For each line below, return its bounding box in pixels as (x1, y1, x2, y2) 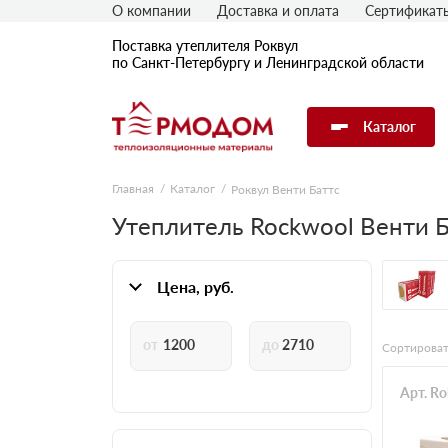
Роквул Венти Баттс (231, 181, 340, 197)
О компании (112, 2, 191, 19)
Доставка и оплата (217, 2, 339, 19)
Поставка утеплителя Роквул (112, 37, 298, 55)
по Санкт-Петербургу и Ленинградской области (112, 54, 424, 72)
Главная (112, 181, 154, 196)
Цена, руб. (157, 276, 234, 296)
